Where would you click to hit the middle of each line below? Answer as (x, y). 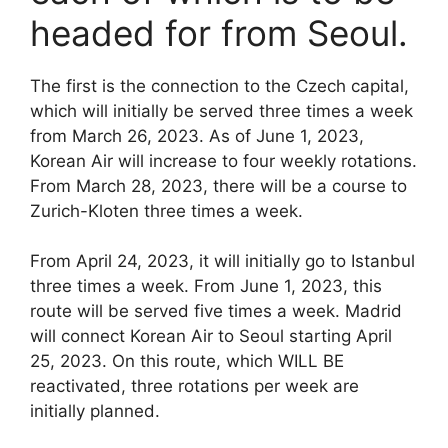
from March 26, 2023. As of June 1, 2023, (197, 135)
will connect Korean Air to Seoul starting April (211, 336)
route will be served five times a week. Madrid (216, 311)
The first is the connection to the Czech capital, (219, 85)
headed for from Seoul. (219, 32)
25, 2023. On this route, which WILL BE (187, 361)
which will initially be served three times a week (221, 110)
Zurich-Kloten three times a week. (166, 210)
